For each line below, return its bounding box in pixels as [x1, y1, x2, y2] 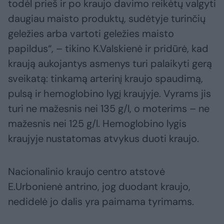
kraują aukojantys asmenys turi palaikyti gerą [8, 57, 212, 70]
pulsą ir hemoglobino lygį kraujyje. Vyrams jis [8, 87, 211, 100]
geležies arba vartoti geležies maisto [8, 27, 174, 40]
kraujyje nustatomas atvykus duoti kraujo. [8, 132, 199, 145]
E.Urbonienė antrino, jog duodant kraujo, [8, 180, 190, 193]
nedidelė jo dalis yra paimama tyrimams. [8, 195, 194, 208]
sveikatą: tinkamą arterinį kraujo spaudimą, [8, 72, 203, 85]
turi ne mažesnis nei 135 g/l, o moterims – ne [8, 102, 209, 115]
